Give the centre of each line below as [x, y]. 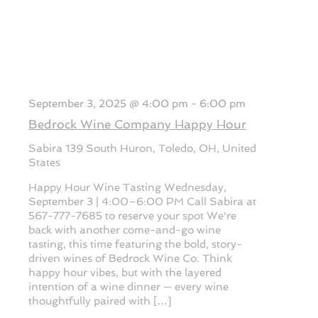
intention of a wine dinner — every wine [128, 286]
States [44, 163]
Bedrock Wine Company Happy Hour [137, 125]
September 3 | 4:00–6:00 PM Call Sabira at [142, 201]
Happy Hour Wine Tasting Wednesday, [127, 187]
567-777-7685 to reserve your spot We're [132, 215]
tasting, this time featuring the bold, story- [135, 243]
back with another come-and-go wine [125, 229]
